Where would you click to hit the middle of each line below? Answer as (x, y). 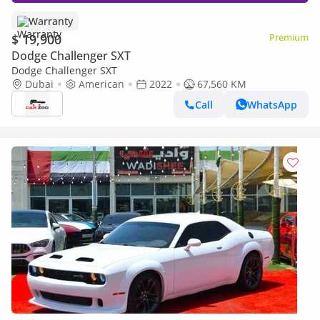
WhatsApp (272, 104)
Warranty (51, 21)
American (101, 84)
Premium (289, 37)
